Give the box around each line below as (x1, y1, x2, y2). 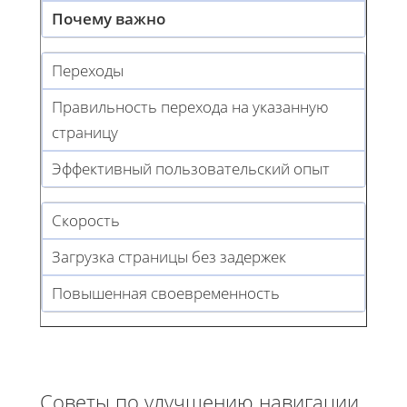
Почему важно (52, 8, 165, 30)
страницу (52, 122, 118, 144)
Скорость (52, 210, 120, 232)
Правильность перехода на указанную (52, 96, 329, 118)
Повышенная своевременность (52, 283, 280, 304)
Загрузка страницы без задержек (52, 246, 286, 268)
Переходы (52, 60, 124, 82)
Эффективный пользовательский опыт (52, 158, 330, 180)
